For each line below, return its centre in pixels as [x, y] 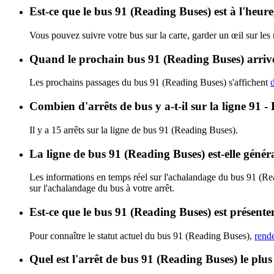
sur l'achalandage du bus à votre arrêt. [102, 188]
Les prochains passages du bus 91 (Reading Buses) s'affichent [150, 83]
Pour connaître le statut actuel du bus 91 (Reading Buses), [142, 235]
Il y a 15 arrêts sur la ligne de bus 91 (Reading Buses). [134, 130]
